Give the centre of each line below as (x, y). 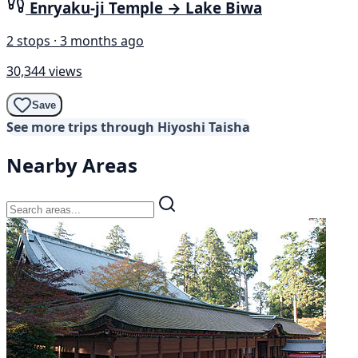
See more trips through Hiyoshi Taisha (128, 127)
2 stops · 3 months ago (75, 41)
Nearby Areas (72, 165)
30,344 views (44, 72)
